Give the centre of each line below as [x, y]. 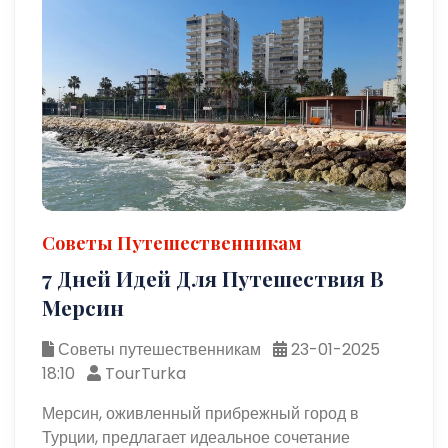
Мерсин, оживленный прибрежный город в [201, 413]
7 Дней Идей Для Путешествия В [213, 277]
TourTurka [144, 373]
